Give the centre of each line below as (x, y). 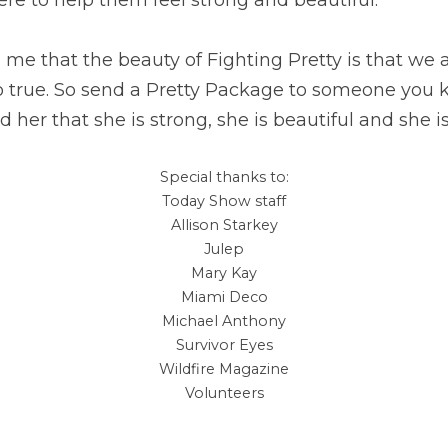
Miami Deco (224, 296)
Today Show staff (224, 200)
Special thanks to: (224, 176)
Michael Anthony (224, 320)
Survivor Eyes (224, 344)
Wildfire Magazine (224, 368)
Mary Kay (224, 272)
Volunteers (224, 392)
